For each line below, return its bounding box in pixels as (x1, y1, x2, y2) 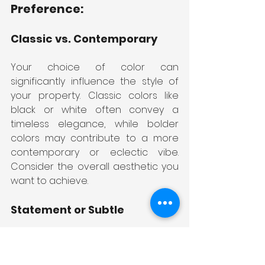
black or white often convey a (11, 102, 179, 117)
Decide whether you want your (11, 231, 179, 245)
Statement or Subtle (11, 202, 124, 217)
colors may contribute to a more (11, 131, 179, 145)
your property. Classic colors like (11, 88, 179, 102)
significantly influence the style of (11, 74, 179, 88)
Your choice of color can (11, 60, 179, 74)
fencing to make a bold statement (11, 245, 179, 259)
